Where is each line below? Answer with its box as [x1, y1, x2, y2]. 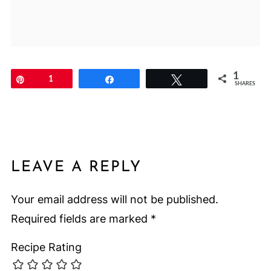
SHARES [235, 80, 256, 87]
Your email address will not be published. [10, 192, 218, 206]
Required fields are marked [10, 212, 151, 225]
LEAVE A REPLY [10, 159, 142, 175]
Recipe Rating [10, 240, 82, 253]
